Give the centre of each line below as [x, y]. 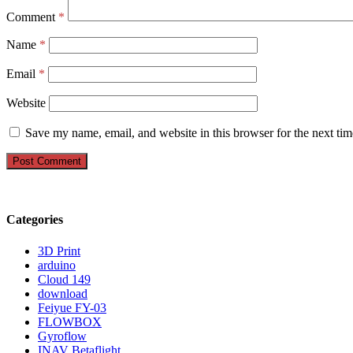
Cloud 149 [64, 279]
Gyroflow [62, 336]
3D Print [59, 251]
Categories [35, 220]
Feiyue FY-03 [72, 307]
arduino [57, 265]
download [63, 293]
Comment [32, 17]
